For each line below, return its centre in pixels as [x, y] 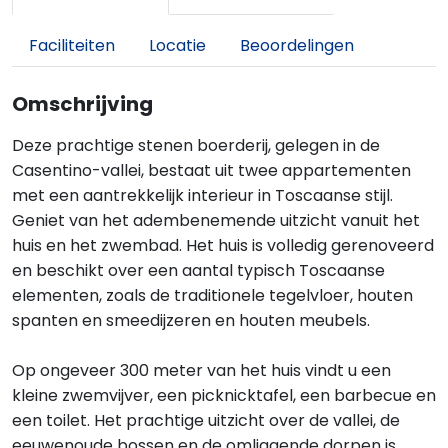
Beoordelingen [297, 45]
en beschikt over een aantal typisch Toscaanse [198, 270]
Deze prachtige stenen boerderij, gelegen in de [196, 145]
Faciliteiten [72, 45]
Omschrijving [82, 104]
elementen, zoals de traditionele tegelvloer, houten [212, 295]
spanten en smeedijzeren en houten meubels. [191, 320]
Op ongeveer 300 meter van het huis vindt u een [201, 370]
